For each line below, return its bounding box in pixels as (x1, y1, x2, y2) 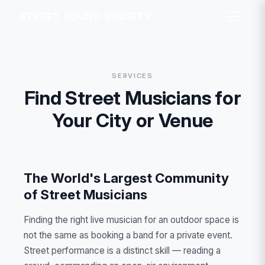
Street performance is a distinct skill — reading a (24, 244, 221, 256)
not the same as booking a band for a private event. (24, 229, 232, 241)
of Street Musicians (24, 186, 147, 202)
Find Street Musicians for (24, 86, 241, 109)
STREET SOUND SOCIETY (19, 11, 152, 22)
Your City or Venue (51, 108, 214, 132)
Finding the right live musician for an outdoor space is (24, 214, 239, 225)
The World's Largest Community (24, 169, 229, 186)
